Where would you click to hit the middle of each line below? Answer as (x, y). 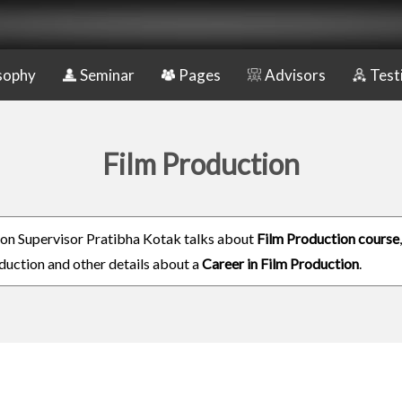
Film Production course (328, 238)
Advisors (295, 75)
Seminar (107, 75)
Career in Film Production (280, 263)
